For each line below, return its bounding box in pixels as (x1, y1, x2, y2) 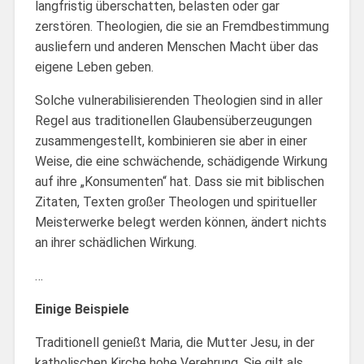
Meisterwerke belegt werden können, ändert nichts (34, 214, 327, 230)
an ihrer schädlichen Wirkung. (34, 234, 197, 250)
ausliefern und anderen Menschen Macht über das (34, 38, 318, 54)
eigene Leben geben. (34, 58, 154, 75)
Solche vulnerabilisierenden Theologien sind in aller (34, 92, 323, 108)
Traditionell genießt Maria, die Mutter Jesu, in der (34, 334, 314, 350)
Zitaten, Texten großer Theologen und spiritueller (34, 193, 317, 210)
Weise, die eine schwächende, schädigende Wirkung (34, 153, 327, 169)
